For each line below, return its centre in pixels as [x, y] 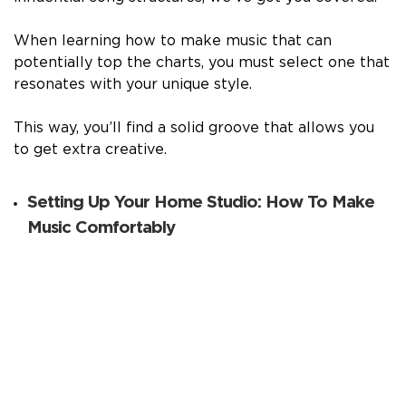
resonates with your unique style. [133, 85]
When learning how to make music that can [173, 41]
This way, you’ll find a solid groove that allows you [194, 128]
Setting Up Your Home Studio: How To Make [201, 203]
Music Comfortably [101, 228]
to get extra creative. [90, 150]
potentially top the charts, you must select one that [202, 63]
